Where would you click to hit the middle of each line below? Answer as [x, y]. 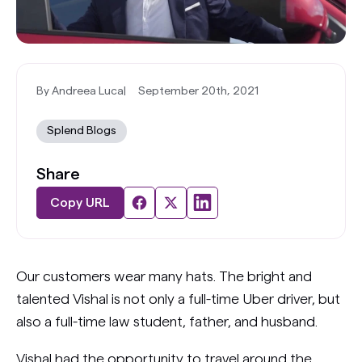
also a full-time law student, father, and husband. [167, 321]
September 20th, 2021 [198, 91]
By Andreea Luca [80, 91]
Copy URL [80, 202]
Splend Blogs [82, 130]
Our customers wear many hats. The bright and [164, 276]
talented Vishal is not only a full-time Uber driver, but [178, 299]
